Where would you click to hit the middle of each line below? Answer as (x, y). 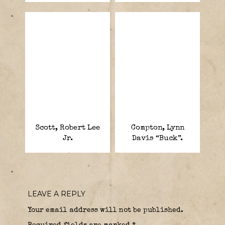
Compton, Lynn (157, 128)
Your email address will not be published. (105, 210)
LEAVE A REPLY (57, 194)
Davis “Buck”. (157, 138)
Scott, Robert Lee (68, 128)
